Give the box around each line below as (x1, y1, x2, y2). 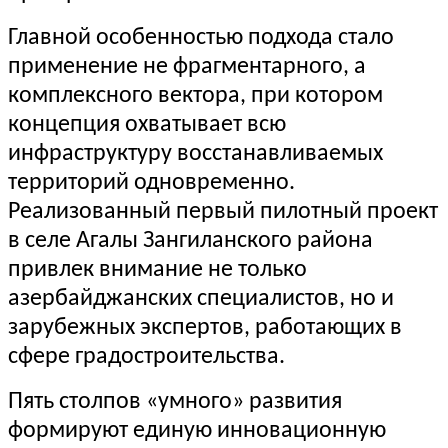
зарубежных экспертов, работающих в (8, 316, 402, 341)
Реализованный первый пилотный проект (8, 200, 438, 225)
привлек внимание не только (8, 258, 307, 283)
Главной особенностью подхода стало (8, 26, 394, 51)
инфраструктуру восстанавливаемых (8, 142, 383, 167)
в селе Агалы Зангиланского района (8, 229, 373, 254)
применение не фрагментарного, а (8, 55, 366, 80)
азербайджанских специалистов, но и (8, 287, 394, 312)
